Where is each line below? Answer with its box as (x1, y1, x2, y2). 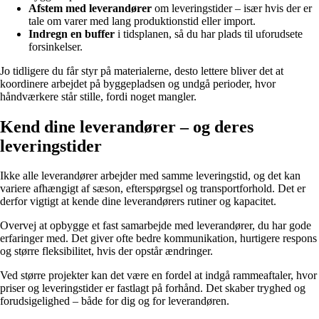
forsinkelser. (28, 40, 83, 53)
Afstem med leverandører (28, 1, 152, 14)
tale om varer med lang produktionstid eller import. (28, 14, 256, 27)
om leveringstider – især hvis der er (152, 1, 312, 14)
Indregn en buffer (28, 27, 115, 40)
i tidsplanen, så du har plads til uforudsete (115, 27, 303, 40)
